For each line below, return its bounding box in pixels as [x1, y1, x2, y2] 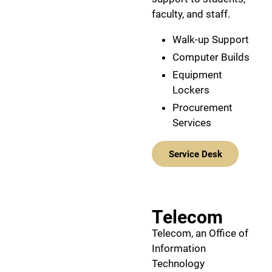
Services [172, 117, 211, 129]
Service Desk [168, 148, 222, 160]
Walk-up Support [172, 33, 249, 46]
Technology [152, 257, 205, 270]
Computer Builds [172, 50, 250, 63]
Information [152, 242, 206, 255]
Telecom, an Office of [152, 227, 248, 240]
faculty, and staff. [152, 7, 230, 20]
